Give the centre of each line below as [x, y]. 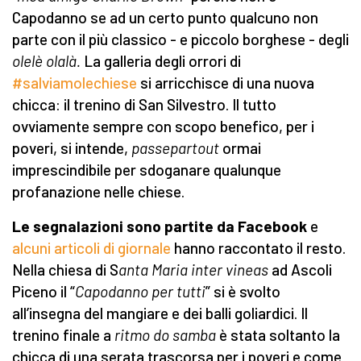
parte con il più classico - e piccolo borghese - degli [180, 39]
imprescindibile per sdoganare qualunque [147, 170]
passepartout [175, 148]
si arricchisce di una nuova [226, 83]
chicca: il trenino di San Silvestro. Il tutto [144, 105]
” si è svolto [243, 292]
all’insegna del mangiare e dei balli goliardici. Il [160, 313]
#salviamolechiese [75, 83]
